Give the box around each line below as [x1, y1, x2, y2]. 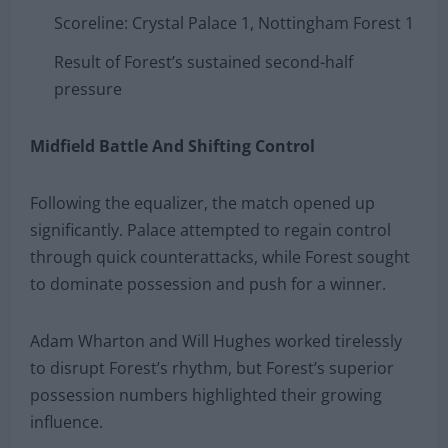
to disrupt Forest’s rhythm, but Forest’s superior [30, 356, 394, 379]
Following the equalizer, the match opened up [30, 191, 375, 214]
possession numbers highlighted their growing [30, 383, 382, 406]
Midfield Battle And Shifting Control [30, 134, 315, 157]
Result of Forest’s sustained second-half [54, 50, 353, 73]
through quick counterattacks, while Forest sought [30, 245, 410, 268]
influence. [30, 410, 103, 433]
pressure [54, 77, 122, 100]
